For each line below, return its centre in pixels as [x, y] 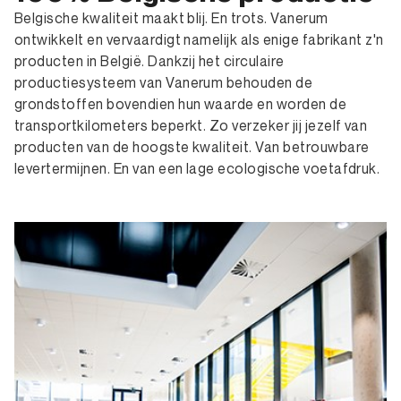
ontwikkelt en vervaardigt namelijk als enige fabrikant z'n [199, 39]
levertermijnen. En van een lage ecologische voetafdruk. [197, 168]
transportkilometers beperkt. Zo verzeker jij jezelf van [191, 125]
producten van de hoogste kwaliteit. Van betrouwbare [192, 146]
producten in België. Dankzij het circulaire [149, 60]
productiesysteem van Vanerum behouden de [164, 82]
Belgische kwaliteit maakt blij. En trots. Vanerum [171, 17]
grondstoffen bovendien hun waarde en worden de [181, 103]
